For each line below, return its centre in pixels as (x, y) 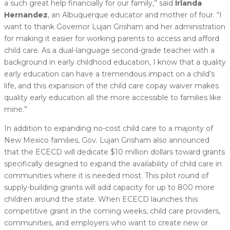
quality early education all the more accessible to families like (113, 97)
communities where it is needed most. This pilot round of (106, 175)
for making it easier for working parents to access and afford (112, 38)
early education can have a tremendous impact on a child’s (109, 74)
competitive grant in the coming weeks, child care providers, (112, 211)
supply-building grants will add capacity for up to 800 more (109, 187)
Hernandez (26, 15)
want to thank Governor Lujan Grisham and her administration (115, 26)
